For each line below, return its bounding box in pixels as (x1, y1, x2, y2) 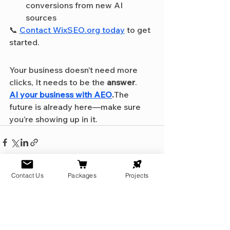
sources (26, 12, 56, 23)
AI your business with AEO (9, 89, 112, 100)
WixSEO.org (53, 24, 100, 35)
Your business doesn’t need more (9, 64, 140, 75)
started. (9, 36, 40, 47)
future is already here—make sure (9, 101, 143, 112)
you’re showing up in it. (9, 113, 98, 124)
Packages (68, 171, 97, 179)
